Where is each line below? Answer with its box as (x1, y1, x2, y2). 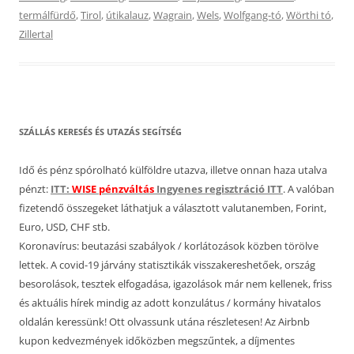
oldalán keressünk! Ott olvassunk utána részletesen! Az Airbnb (19, 314, 310, 329)
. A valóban (283, 182, 334, 196)
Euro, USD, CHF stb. (19, 220, 110, 234)
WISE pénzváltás (72, 182, 154, 196)
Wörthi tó (286, 8, 331, 22)
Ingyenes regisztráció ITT (154, 182, 283, 196)
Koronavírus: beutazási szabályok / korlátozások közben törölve (19, 239, 318, 253)
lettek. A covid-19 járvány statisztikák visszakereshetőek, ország (19, 258, 315, 272)
